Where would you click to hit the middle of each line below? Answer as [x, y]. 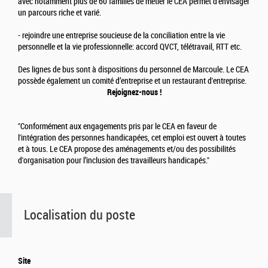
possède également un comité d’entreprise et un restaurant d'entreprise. [132, 81]
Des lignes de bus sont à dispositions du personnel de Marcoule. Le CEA [133, 69]
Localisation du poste [80, 215]
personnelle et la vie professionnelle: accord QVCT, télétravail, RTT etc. [130, 47]
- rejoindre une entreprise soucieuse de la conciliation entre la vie [121, 35]
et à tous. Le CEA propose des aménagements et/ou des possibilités [127, 149]
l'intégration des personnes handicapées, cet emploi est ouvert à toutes [132, 138]
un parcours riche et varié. [60, 13]
